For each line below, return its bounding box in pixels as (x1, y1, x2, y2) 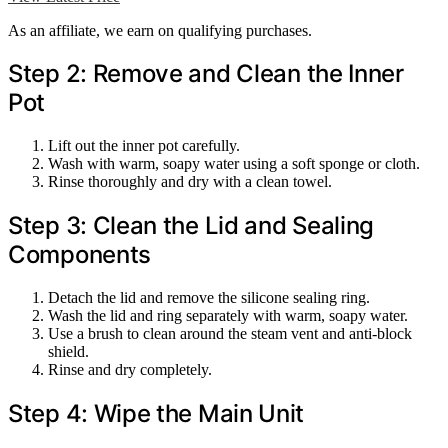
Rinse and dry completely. (48, 361, 212, 379)
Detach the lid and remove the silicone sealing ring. (48, 289, 370, 307)
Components (8, 240, 151, 270)
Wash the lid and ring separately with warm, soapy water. (48, 307, 408, 325)
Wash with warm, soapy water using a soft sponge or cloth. (48, 155, 420, 173)
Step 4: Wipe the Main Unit (8, 399, 305, 429)
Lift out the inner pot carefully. (48, 137, 240, 155)
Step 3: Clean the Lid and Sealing (8, 211, 375, 241)
